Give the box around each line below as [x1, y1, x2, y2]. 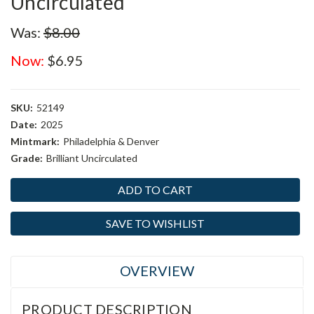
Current [11, 179, 48, 191]
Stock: [11, 194, 41, 206]
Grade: [11, 152, 43, 164]
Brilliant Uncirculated [46, 152, 137, 164]
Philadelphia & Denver [62, 135, 159, 147]
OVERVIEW [120, 262, 194, 279]
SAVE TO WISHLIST [106, 217, 205, 230]
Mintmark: [11, 135, 60, 147]
